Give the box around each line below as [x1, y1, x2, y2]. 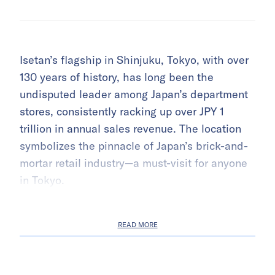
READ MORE [117, 220, 158, 230]
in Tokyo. [20, 173, 64, 188]
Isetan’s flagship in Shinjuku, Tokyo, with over [20, 53, 249, 68]
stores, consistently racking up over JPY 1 [20, 104, 224, 119]
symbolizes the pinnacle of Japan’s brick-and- [20, 139, 248, 153]
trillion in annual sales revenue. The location [20, 122, 241, 136]
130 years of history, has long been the [20, 70, 214, 85]
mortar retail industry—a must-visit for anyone [20, 156, 247, 171]
